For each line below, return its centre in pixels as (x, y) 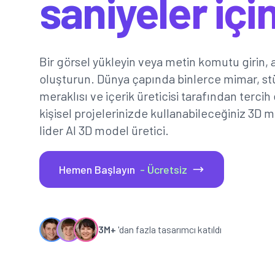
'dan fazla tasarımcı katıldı (169, 229)
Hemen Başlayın (99, 169)
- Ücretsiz (164, 169)
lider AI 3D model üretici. (104, 130)
